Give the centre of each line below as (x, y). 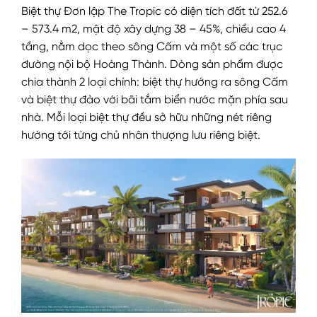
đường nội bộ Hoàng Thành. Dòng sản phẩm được (152, 65)
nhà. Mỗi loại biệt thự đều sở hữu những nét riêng (146, 118)
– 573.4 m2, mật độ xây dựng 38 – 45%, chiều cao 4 (154, 29)
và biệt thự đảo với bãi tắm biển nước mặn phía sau (155, 100)
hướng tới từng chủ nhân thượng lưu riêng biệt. (142, 136)
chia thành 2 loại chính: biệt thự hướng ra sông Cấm (155, 82)
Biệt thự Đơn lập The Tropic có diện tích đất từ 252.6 (154, 12)
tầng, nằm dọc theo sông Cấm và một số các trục (152, 47)
